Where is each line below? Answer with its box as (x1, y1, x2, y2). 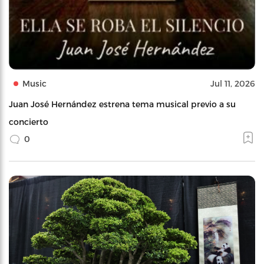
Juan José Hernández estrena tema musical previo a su (9, 99, 236, 110)
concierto (9, 117, 48, 127)
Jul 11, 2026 (210, 78, 255, 89)
